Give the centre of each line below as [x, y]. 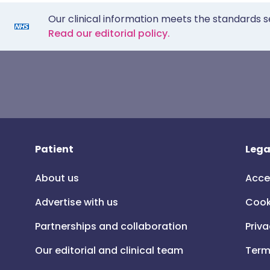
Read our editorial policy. [109, 33]
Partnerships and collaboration [111, 226]
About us [57, 178]
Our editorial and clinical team [109, 250]
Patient [54, 149]
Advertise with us [77, 202]
